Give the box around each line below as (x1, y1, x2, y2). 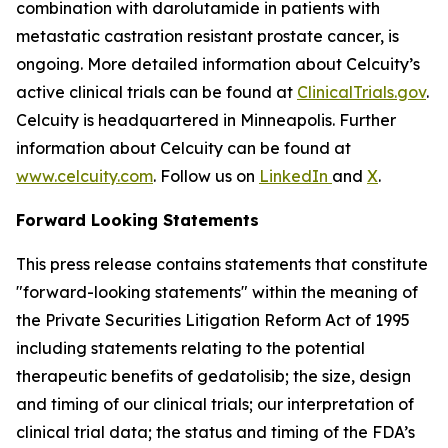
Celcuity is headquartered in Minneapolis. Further (16, 109, 396, 130)
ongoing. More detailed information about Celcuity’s (16, 53, 420, 74)
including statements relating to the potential (16, 337, 365, 358)
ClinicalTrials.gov (297, 81, 426, 102)
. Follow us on (153, 165, 259, 186)
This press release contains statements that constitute (16, 253, 428, 274)
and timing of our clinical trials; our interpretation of (16, 393, 414, 414)
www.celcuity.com (16, 165, 153, 186)
